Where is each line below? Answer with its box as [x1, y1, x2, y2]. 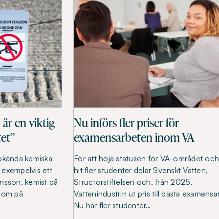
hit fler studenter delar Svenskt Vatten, [74, 165, 208, 175]
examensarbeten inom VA [74, 129, 194, 146]
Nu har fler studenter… [74, 200, 151, 211]
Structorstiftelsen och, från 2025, [74, 177, 193, 187]
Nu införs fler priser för [74, 114, 179, 131]
